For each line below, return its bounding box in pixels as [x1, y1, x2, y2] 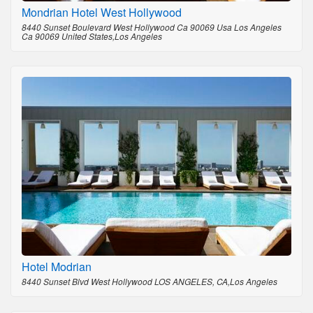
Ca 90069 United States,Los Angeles [22, 29, 162, 42]
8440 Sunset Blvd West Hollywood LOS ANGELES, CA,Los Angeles [22, 275, 277, 287]
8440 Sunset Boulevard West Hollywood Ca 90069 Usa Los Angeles [22, 20, 282, 33]
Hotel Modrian [22, 258, 92, 275]
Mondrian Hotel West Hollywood [22, 3, 182, 20]
